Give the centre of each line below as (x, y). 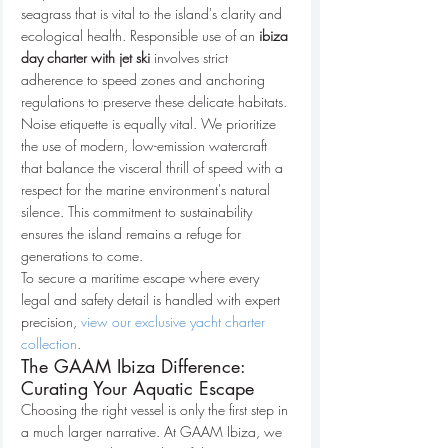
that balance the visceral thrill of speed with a (154, 168)
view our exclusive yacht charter (175, 322)
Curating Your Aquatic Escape (137, 388)
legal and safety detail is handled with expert (152, 300)
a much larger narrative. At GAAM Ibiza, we (153, 432)
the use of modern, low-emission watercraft (146, 146)
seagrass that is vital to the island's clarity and (153, 14)
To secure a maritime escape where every (142, 278)
